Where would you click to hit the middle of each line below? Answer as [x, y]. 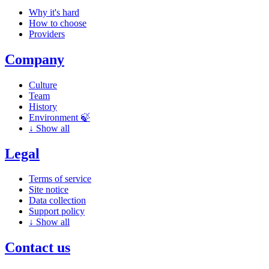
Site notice [49, 190]
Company [35, 59]
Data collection [57, 201]
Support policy [57, 211]
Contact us [38, 248]
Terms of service [60, 179]
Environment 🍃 [59, 117]
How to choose [58, 23]
